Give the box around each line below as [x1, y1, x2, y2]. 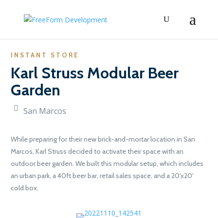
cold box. [11, 183, 39, 192]
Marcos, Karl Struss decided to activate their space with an [11, 147, 184, 156]
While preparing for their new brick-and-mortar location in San [11, 135, 196, 144]
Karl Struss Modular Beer [11, 63, 179, 82]
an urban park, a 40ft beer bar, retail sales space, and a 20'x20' [11, 171, 194, 180]
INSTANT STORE [11, 51, 80, 59]
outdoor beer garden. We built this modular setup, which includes [11, 159, 204, 168]
